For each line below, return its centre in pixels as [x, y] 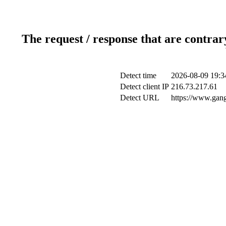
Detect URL [139, 97]
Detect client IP [144, 86]
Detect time [138, 75]
